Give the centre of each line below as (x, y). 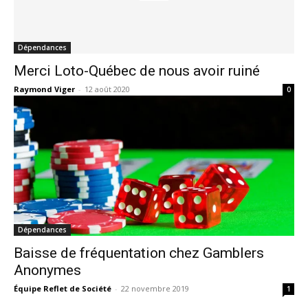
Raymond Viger (44, 89)
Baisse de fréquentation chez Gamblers (139, 253)
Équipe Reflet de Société (63, 288)
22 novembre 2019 (155, 288)
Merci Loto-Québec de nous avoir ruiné (137, 70)
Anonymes (49, 270)
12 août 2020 (107, 89)
